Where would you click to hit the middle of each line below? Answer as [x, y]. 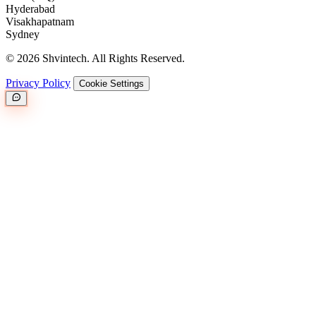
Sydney [23, 34]
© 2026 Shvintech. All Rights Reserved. [95, 58]
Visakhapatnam [40, 21]
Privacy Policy [38, 83]
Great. [115, 186]
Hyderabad [30, 8]
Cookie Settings [111, 83]
